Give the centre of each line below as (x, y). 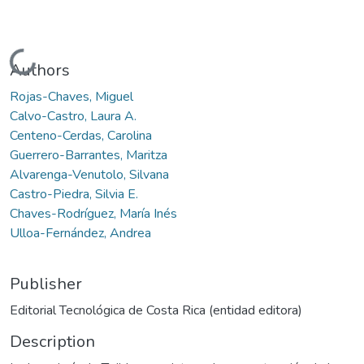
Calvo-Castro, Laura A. (73, 116)
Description (52, 341)
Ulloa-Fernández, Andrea (80, 233)
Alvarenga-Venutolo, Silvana (89, 174)
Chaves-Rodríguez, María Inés (93, 213)
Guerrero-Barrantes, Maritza (89, 155)
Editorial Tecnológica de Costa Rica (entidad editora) (156, 310)
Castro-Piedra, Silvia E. (74, 194)
